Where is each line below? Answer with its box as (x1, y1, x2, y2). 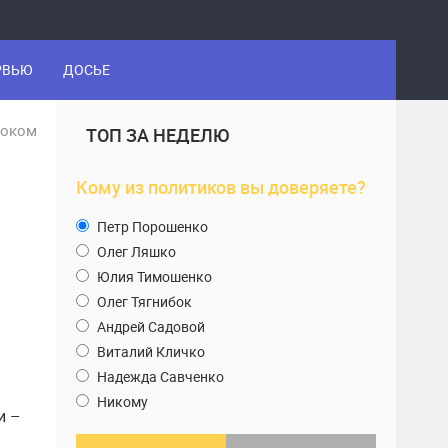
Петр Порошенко (94, 217, 208, 236)
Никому (94, 392, 148, 411)
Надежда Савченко (94, 367, 224, 386)
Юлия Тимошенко (94, 267, 212, 286)
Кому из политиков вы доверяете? (76, 175, 366, 199)
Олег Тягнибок (94, 292, 192, 311)
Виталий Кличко (94, 342, 205, 361)
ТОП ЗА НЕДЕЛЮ (86, 123, 229, 147)
